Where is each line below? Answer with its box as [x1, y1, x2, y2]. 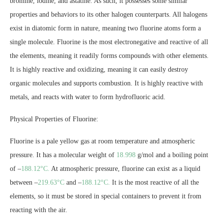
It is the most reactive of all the [110, 179, 199, 186]
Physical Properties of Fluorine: [10, 115, 98, 123]
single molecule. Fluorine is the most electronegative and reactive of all [10, 38, 208, 46]
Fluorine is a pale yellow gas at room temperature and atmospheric [10, 137, 195, 145]
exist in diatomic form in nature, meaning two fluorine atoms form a [10, 25, 201, 32]
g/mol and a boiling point [136, 151, 208, 159]
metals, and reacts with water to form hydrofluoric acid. [10, 93, 165, 101]
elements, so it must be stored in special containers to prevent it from [10, 192, 201, 200]
